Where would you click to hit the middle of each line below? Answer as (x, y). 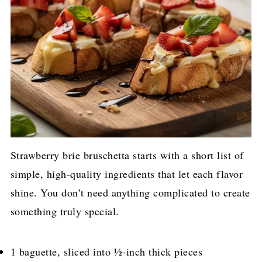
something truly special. (65, 211)
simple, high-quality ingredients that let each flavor (127, 174)
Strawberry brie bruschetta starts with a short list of (127, 155)
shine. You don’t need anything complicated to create (130, 193)
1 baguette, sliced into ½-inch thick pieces (106, 252)
